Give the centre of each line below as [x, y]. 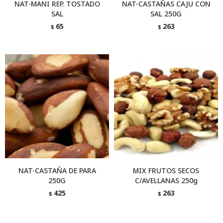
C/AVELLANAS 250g [166, 180]
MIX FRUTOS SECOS [166, 170]
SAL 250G [166, 14]
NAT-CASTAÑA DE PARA [57, 170]
